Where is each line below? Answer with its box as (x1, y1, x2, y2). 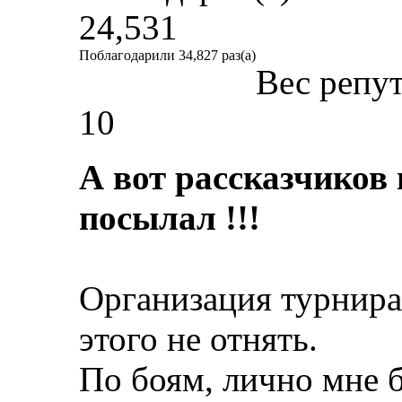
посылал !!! (79, 197, 260, 237)
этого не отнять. (79, 319, 318, 358)
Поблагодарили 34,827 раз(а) (79, 47, 256, 63)
